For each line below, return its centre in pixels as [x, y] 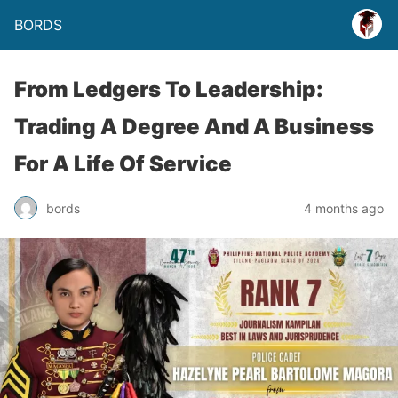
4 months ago [344, 208]
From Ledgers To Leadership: [169, 89]
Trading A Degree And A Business [194, 127]
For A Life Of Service [123, 164]
